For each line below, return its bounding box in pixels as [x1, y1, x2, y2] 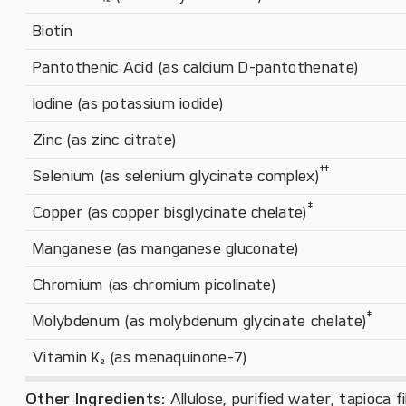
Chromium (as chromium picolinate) [33, 275, 276, 294]
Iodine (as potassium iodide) [33, 94, 225, 112]
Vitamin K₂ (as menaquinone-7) [33, 348, 248, 366]
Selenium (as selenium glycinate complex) [33, 167, 320, 185]
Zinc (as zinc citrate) [33, 130, 178, 149]
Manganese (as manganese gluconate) [33, 239, 300, 257]
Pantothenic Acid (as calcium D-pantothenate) [33, 58, 360, 76]
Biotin [33, 22, 72, 40]
